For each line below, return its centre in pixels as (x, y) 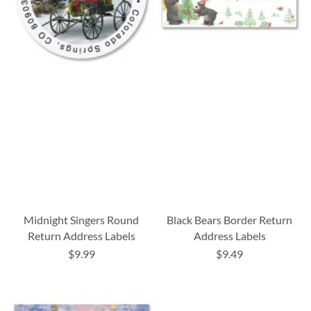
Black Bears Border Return (230, 220)
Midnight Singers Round (82, 220)
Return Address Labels (81, 236)
